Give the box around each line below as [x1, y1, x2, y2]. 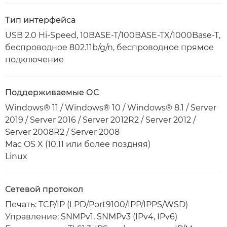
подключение [5, 55, 64, 64]
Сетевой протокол [5, 184, 83, 194]
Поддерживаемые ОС [5, 88, 99, 97]
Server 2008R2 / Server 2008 [5, 127, 120, 137]
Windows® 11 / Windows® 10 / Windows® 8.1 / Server [5, 103, 216, 112]
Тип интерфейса [5, 15, 75, 25]
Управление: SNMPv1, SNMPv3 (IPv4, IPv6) [5, 212, 177, 221]
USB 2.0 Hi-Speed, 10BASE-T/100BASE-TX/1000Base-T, [5, 30, 220, 40]
